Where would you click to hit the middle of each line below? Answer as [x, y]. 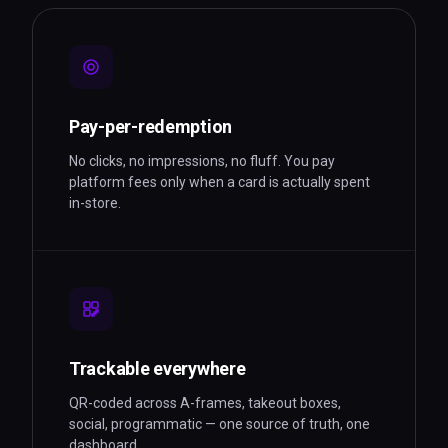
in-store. [95, 203]
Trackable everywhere [157, 368]
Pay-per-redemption [151, 126]
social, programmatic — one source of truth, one [219, 424]
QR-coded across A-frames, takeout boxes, [205, 403]
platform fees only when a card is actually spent [219, 182]
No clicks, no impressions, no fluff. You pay [202, 161]
